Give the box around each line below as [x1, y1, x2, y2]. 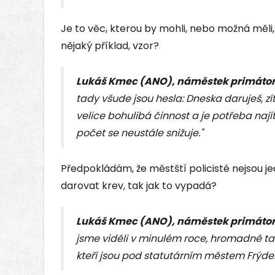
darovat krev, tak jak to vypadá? [61, 179, 217, 193]
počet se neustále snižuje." [76, 126, 203, 141]
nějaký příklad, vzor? [61, 39, 159, 53]
